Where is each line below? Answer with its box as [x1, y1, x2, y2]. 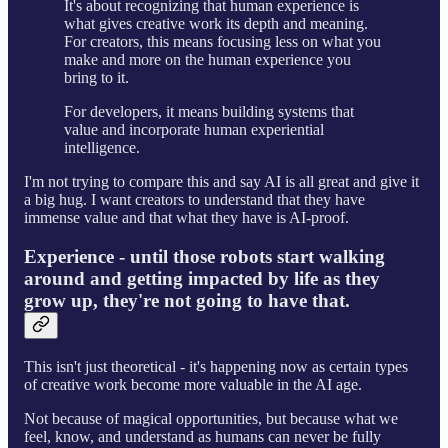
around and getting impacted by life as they [24, 268, 380, 290]
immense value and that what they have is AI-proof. [24, 209, 349, 227]
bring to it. [64, 69, 129, 87]
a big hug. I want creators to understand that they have [24, 191, 365, 209]
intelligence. [64, 139, 140, 157]
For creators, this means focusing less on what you [64, 33, 381, 51]
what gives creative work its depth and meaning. [64, 15, 368, 33]
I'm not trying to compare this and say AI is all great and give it [24, 173, 419, 191]
